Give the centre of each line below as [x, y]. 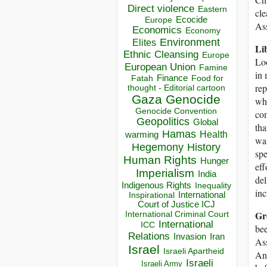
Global [205, 122]
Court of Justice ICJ [176, 205]
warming [142, 135]
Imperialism [165, 173]
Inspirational [152, 195]
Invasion [190, 237]
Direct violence [161, 9]
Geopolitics [163, 122]
